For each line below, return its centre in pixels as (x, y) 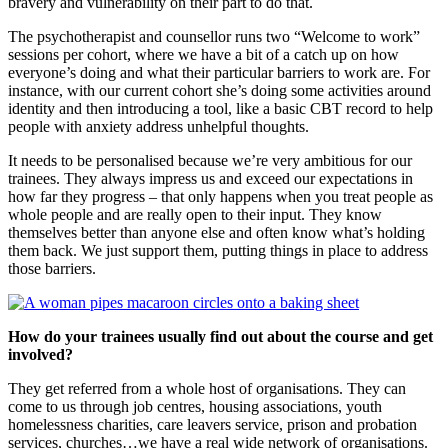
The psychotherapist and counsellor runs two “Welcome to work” (214, 36)
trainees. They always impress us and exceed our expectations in (210, 178)
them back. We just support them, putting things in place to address (218, 250)
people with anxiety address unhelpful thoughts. (160, 126)
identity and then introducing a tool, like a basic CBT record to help (220, 108)
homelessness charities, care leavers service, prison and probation (212, 424)
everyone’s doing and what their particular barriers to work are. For (219, 72)
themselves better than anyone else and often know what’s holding (216, 232)
